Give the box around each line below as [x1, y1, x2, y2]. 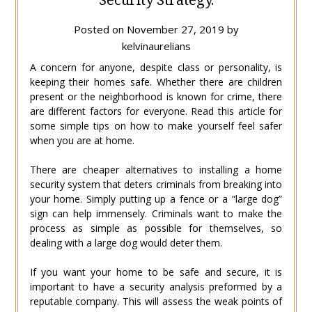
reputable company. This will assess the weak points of [29, 294, 283, 308]
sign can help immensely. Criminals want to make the [29, 206, 283, 220]
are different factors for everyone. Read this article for [29, 104, 283, 118]
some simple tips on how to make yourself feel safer [29, 118, 283, 132]
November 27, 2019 [126, 22, 224, 36]
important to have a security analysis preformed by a [29, 279, 283, 293]
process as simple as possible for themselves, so [29, 221, 283, 235]
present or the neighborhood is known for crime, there [29, 89, 283, 103]
